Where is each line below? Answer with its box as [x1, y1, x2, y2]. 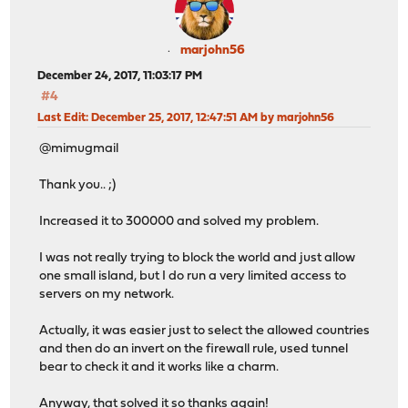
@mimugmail [39, 142, 119, 157]
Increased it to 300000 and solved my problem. [39, 215, 320, 229]
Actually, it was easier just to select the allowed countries [39, 324, 371, 339]
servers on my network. [39, 288, 175, 302]
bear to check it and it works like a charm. [39, 361, 280, 375]
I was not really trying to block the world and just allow [39, 251, 356, 266]
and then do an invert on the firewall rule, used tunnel [39, 342, 349, 357]
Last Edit [37, 111, 87, 124]
